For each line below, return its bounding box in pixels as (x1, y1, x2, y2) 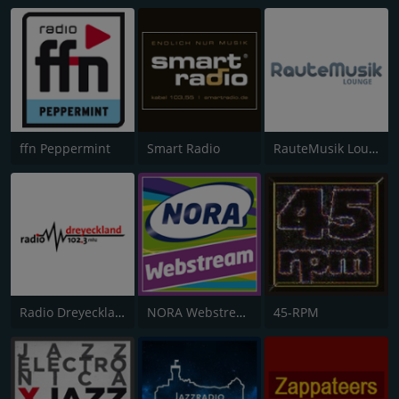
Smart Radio (146, 139, 220, 157)
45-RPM (273, 304, 320, 322)
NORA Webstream (235, 304, 246, 322)
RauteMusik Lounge (369, 139, 379, 157)
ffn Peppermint (20, 139, 110, 157)
